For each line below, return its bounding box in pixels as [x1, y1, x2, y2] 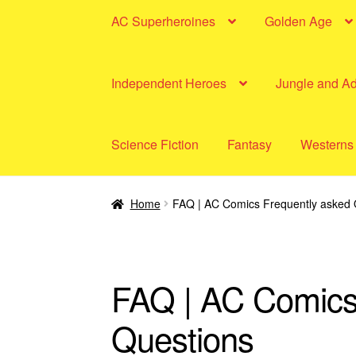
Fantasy [227, 135, 273, 154]
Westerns [300, 135, 354, 154]
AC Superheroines [111, 11, 216, 30]
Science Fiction [111, 135, 199, 154]
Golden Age [265, 11, 333, 30]
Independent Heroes [111, 73, 227, 92]
